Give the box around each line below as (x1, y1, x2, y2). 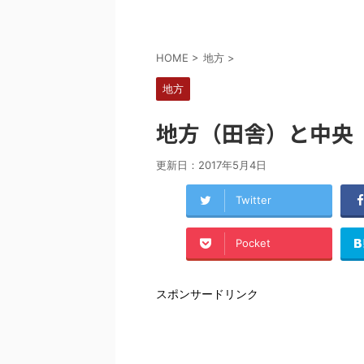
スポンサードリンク (156, 286, 258, 301)
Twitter (235, 193, 271, 207)
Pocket (235, 236, 271, 250)
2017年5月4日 (198, 158, 266, 171)
